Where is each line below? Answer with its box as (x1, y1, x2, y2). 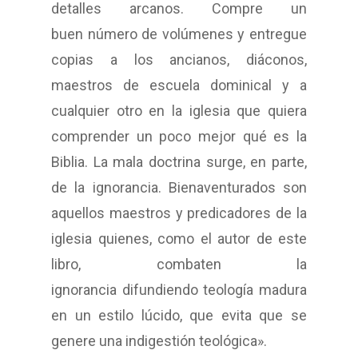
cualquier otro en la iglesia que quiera (51, 102, 307, 120)
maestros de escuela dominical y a (51, 77, 307, 94)
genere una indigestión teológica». (51, 332, 267, 350)
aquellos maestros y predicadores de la (51, 205, 307, 222)
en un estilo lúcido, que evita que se (51, 307, 307, 324)
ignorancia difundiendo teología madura (51, 281, 307, 299)
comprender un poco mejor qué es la (51, 128, 307, 145)
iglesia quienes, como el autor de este (51, 230, 307, 248)
